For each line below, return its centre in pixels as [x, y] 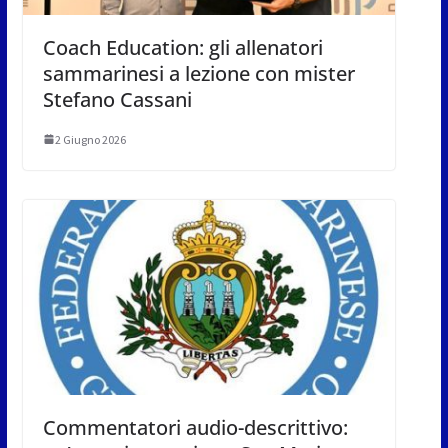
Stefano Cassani [117, 99]
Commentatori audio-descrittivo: [195, 428]
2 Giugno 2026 [90, 139]
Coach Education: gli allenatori [182, 47]
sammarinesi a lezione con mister [198, 73]
